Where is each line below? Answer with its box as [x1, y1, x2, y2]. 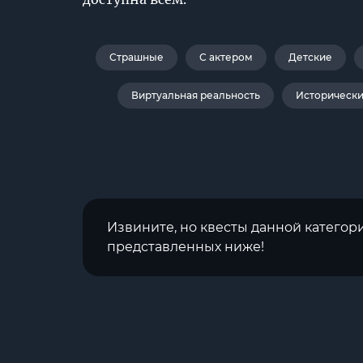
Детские [288, 51, 332, 63]
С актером [199, 51, 253, 63]
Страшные [109, 51, 164, 63]
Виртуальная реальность [130, 89, 260, 101]
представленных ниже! [107, 239, 264, 254]
